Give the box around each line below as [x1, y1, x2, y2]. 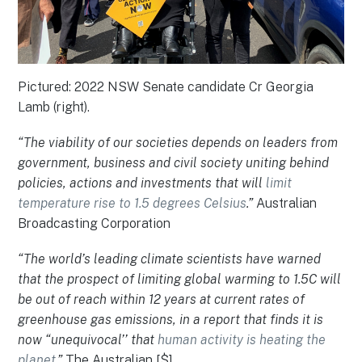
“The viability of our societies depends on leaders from [18, 135, 339, 151]
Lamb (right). [18, 99, 90, 116]
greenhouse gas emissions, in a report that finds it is [18, 312, 324, 328]
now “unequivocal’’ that [18, 332, 158, 348]
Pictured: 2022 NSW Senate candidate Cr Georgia [18, 79, 314, 95]
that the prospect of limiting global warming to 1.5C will [18, 271, 342, 288]
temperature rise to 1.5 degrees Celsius [18, 196, 247, 212]
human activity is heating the [158, 332, 326, 348]
